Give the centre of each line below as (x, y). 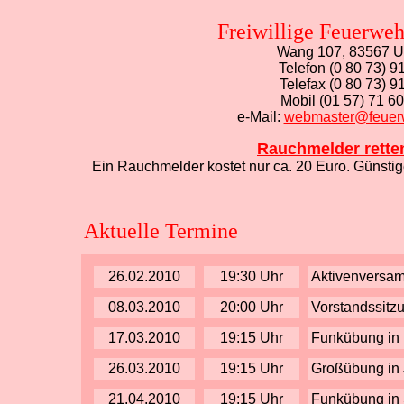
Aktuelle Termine (161, 231)
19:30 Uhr (252, 276)
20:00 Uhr (252, 307)
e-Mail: (260, 117)
